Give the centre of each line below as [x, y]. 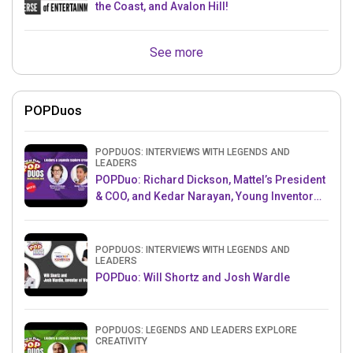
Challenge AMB [134, 213]
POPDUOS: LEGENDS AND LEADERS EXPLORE [196, 331]
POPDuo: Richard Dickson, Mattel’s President [210, 180]
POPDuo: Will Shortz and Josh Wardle [193, 277]
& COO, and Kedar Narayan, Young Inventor [204, 197]
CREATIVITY [121, 342]
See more [176, 53]
